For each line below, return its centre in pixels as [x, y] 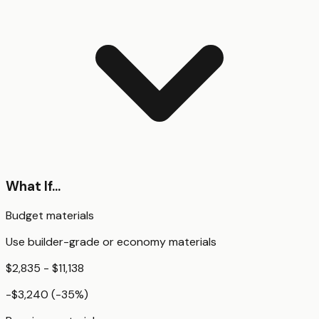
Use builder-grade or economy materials [111, 242]
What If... [33, 186]
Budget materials [50, 216]
